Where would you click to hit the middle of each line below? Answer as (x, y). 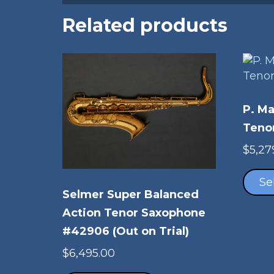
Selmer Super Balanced (131, 194)
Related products (145, 25)
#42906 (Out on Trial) (126, 231)
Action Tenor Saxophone (134, 213)
